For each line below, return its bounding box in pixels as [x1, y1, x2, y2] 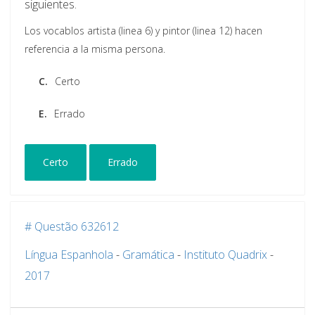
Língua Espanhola [25, 247, 113, 263]
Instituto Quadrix [184, 247, 267, 263]
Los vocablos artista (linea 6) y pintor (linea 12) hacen [25, 24, 262, 38]
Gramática [122, 247, 174, 263]
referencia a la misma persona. [25, 42, 165, 56]
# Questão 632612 [25, 219, 119, 235]
